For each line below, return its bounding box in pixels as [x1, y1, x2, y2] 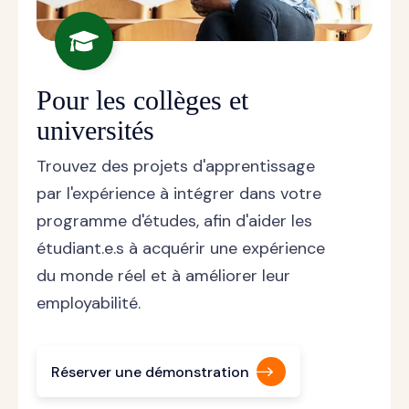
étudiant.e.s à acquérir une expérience [37, 237, 325, 260]
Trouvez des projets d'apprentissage [37, 155, 315, 178]
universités [37, 115, 154, 146]
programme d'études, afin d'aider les [37, 210, 312, 233]
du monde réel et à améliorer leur [37, 265, 290, 288]
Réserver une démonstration [51, 362, 249, 382]
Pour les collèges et [37, 85, 248, 116]
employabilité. [37, 292, 141, 315]
